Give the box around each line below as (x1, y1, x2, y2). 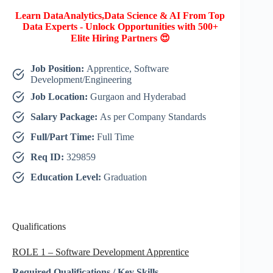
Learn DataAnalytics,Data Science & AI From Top (15, 10, 225, 21)
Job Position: (30, 63, 87, 74)
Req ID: (30, 152, 66, 163)
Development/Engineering (30, 74, 132, 85)
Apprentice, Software (87, 63, 169, 74)
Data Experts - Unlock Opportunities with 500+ (22, 21, 218, 32)
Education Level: (30, 172, 104, 183)
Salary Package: (30, 112, 100, 122)
